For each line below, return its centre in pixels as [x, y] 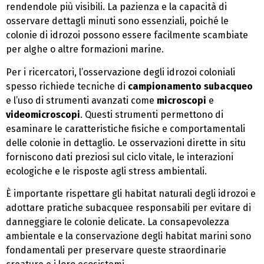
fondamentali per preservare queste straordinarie [116, 250]
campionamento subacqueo [190, 86]
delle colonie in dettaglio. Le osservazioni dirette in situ [126, 143]
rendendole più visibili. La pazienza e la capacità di [116, 7]
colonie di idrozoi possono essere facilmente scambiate [127, 35]
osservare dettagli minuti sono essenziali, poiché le [117, 21]
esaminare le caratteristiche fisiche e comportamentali [126, 128]
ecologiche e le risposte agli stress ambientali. [106, 171]
